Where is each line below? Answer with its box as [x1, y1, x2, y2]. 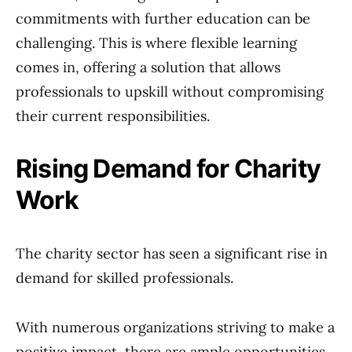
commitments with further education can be [16, 9, 310, 27]
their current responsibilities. [16, 107, 210, 125]
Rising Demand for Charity [16, 153, 321, 184]
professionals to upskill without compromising [16, 82, 324, 101]
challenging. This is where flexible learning [16, 34, 297, 52]
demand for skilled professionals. [16, 269, 233, 287]
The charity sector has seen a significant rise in [16, 244, 328, 262]
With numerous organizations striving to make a [16, 318, 335, 336]
